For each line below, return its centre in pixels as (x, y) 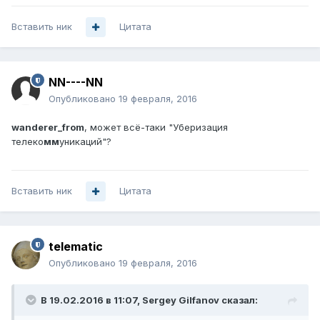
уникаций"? (85, 142)
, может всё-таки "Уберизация (156, 127)
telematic (76, 247)
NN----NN (76, 82)
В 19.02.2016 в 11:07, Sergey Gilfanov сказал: (149, 300)
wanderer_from (48, 127)
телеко (27, 142)
